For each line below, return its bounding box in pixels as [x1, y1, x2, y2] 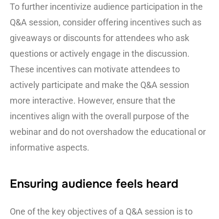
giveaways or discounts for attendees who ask [10, 33, 189, 44]
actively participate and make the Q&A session [10, 80, 189, 90]
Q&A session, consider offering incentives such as [10, 17, 201, 28]
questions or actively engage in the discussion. [10, 48, 190, 59]
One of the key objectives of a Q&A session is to [10, 206, 193, 217]
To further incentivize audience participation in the [10, 1, 203, 12]
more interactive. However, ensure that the [10, 95, 175, 106]
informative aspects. [10, 142, 89, 153]
